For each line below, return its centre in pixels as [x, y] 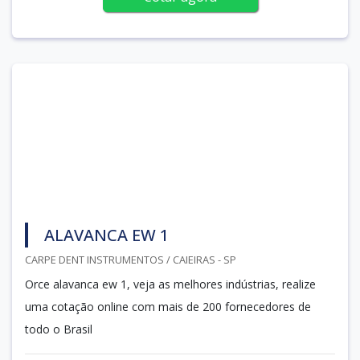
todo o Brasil [59, 329]
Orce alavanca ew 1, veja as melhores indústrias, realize [170, 284]
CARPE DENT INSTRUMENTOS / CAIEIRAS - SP [131, 259]
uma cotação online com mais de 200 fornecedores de [168, 306]
